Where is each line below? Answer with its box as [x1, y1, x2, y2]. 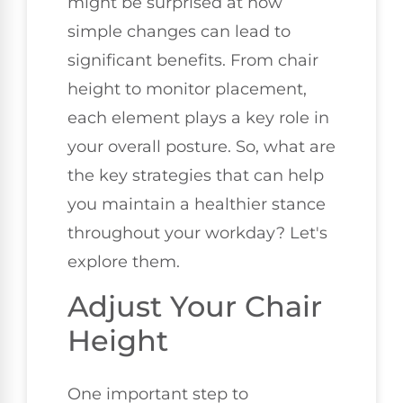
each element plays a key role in [67, 108, 329, 129]
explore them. [67, 252, 180, 273]
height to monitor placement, [67, 79, 307, 100]
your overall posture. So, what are [67, 137, 336, 157]
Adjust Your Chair [67, 288, 322, 324]
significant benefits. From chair [67, 50, 318, 71]
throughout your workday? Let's [67, 223, 327, 244]
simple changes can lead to [67, 22, 291, 42]
